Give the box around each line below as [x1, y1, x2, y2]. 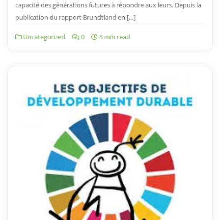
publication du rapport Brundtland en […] [15, 13, 136, 22]
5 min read [98, 32, 130, 42]
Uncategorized [22, 32, 65, 42]
